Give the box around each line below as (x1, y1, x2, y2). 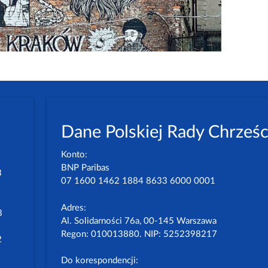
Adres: (61, 203, 87, 212)
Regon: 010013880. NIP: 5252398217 (61, 229, 218, 239)
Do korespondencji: (61, 256, 139, 266)
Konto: (61, 150, 88, 160)
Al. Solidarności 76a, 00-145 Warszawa (61, 216, 217, 226)
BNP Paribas (61, 163, 110, 173)
